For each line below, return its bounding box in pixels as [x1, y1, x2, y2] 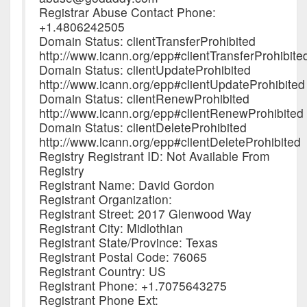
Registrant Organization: [38, 190, 172, 208]
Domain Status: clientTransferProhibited [38, 32, 256, 49]
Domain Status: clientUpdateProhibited [38, 60, 251, 78]
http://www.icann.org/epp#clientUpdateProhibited [38, 75, 305, 93]
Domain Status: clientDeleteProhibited [38, 118, 247, 136]
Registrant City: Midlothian [38, 219, 183, 236]
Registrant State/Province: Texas [38, 233, 218, 251]
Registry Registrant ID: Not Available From [38, 147, 270, 164]
